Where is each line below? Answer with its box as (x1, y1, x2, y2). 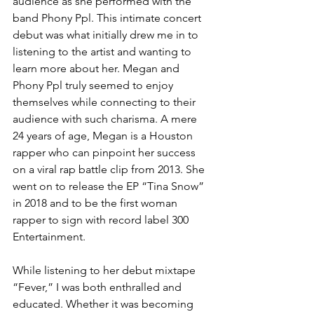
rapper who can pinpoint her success (13, 145, 198, 159)
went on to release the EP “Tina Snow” (13, 179, 207, 193)
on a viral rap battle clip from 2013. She (13, 162, 207, 176)
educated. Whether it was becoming (13, 296, 196, 310)
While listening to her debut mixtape (13, 263, 198, 277)
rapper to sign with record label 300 (13, 212, 191, 226)
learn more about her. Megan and (13, 61, 182, 75)
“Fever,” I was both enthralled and (13, 280, 184, 294)
